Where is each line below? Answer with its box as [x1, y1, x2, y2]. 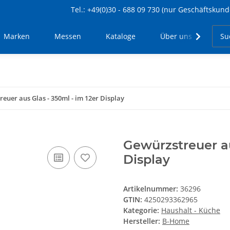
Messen [54, 31, 82, 42]
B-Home [162, 216, 189, 226]
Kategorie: [123, 205, 161, 216]
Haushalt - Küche [161, 205, 220, 216]
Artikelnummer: [123, 184, 180, 194]
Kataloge [106, 31, 136, 42]
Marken [4, 31, 30, 42]
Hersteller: [123, 216, 160, 226]
